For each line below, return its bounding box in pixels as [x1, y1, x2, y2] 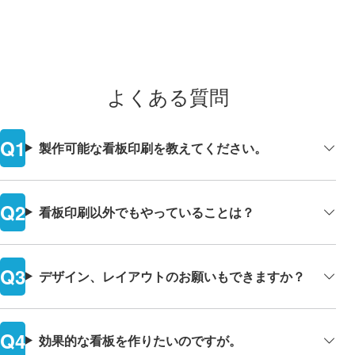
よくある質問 [107, 86, 229, 109]
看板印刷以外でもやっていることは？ [38, 202, 254, 221]
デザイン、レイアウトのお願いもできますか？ [38, 266, 305, 285]
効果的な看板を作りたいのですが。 [38, 330, 242, 349]
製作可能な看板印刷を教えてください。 [38, 138, 267, 157]
